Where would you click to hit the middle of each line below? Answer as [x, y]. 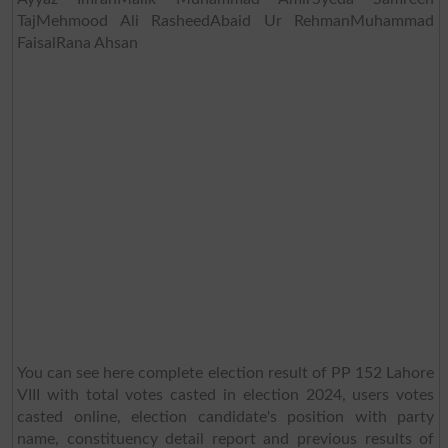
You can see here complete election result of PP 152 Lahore [225, 372]
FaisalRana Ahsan [77, 42]
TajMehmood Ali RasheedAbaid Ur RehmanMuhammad [225, 20]
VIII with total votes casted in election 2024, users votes [225, 394]
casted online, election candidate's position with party [225, 416]
